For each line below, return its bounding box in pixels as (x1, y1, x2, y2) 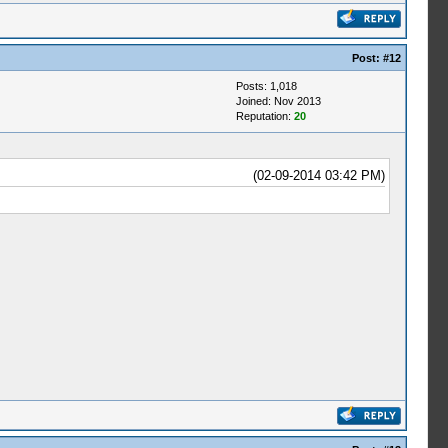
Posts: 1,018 (235, 80, 297, 92)
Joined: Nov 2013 (235, 95, 321, 107)
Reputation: (235, 110, 294, 122)
